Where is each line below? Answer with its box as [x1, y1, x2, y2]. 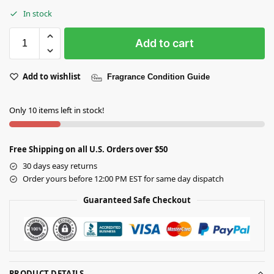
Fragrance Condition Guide [107, 72, 210, 82]
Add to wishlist [23, 71, 81, 83]
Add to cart [135, 37, 194, 50]
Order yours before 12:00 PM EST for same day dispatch [23, 173, 224, 185]
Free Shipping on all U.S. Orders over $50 [9, 144, 168, 155]
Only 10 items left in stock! [9, 105, 105, 116]
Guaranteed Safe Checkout [83, 194, 191, 206]
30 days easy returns [23, 160, 97, 172]
